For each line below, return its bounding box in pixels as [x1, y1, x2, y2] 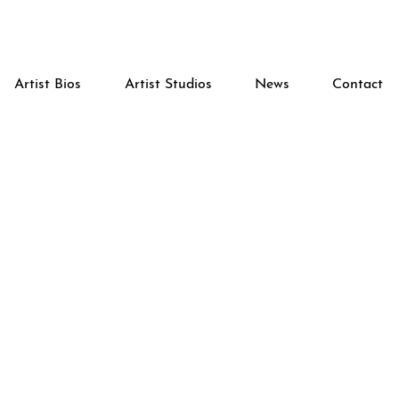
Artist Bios [13, 77, 81, 92]
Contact [332, 77, 383, 92]
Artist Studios [124, 77, 212, 92]
